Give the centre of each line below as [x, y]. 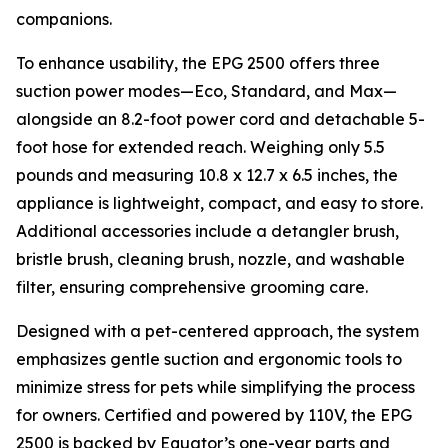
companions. [64, 19]
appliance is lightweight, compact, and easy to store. [219, 203]
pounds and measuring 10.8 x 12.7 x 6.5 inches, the [207, 175]
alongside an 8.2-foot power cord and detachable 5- [220, 119]
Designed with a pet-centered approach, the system [217, 331]
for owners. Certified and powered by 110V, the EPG [214, 415]
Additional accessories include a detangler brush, [207, 231]
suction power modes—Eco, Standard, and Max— [206, 91]
